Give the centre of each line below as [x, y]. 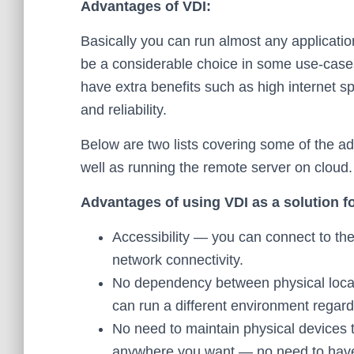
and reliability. [124, 110]
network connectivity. [178, 260]
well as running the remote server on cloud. [217, 168]
